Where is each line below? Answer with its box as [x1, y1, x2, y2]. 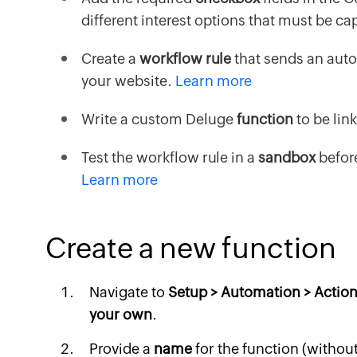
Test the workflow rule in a [81, 149, 258, 166]
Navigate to [89, 284, 168, 300]
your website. [81, 73, 175, 89]
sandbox [258, 149, 316, 166]
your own [89, 306, 152, 323]
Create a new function [45, 232, 336, 265]
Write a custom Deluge [81, 111, 237, 127]
